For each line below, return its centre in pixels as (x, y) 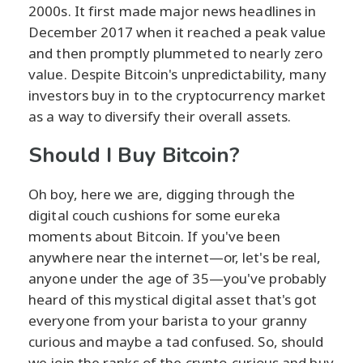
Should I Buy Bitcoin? (134, 156)
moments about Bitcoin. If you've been (154, 237)
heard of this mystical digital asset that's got (173, 300)
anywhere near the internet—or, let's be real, (175, 258)
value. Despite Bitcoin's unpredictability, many (177, 75)
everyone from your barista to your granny (168, 321)
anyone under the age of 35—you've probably (178, 279)
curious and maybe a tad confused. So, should (176, 342)
